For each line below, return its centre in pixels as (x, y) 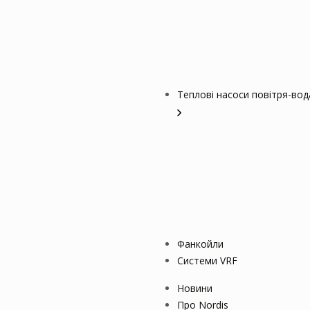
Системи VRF (207, 261)
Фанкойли (200, 244)
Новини (195, 289)
